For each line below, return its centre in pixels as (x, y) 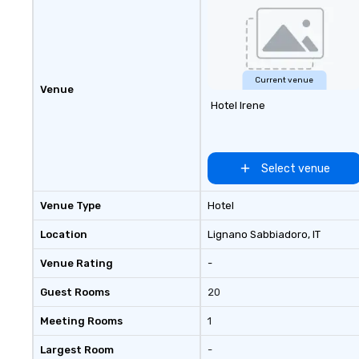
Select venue (295, 168)
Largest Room (77, 350)
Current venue (284, 80)
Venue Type (71, 206)
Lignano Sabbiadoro (257, 234)
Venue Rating (77, 263)
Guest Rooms (75, 292)
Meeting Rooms (81, 321)
